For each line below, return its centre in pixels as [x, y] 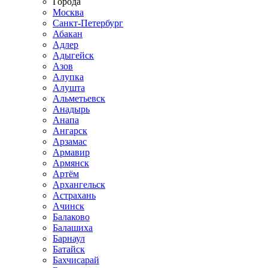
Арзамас [70, 141]
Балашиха [73, 228]
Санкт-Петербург [88, 23]
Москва [68, 12]
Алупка [68, 77]
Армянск [71, 163]
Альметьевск [79, 98]
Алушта [69, 88]
